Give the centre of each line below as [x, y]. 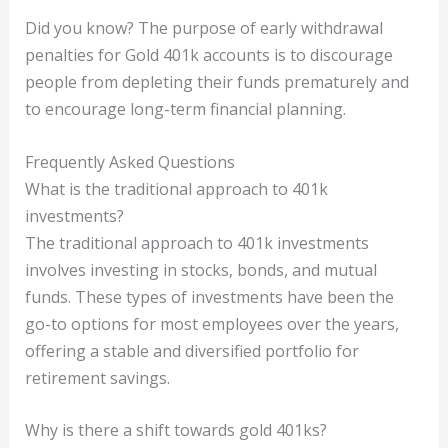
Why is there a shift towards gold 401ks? [175, 430]
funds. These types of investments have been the [209, 296]
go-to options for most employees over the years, [211, 323]
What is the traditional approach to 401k [176, 188]
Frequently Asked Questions [129, 161]
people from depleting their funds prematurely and [216, 82]
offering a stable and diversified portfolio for [191, 350]
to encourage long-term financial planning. [185, 109]
